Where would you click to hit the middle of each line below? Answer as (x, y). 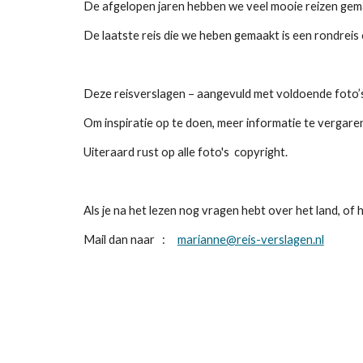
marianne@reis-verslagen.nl (250, 239)
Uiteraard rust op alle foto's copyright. (185, 152)
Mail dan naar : (130, 239)
